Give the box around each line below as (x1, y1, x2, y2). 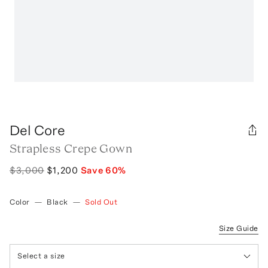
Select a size (17, 251, 65, 261)
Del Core (10, 121, 65, 139)
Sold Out (85, 197, 118, 206)
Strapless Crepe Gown (10, 141, 132, 156)
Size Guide (218, 223, 258, 233)
